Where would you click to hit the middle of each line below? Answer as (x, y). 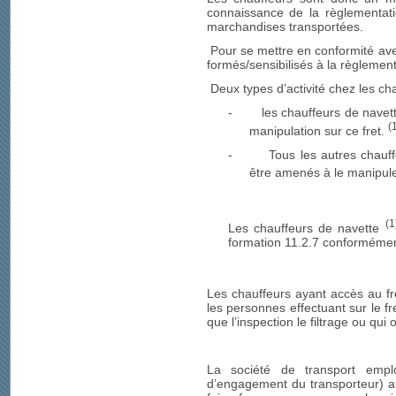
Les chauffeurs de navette (306, 228)
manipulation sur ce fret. (318, 130)
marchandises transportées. (285, 27)
